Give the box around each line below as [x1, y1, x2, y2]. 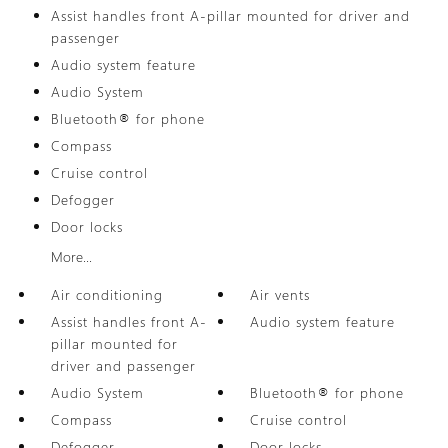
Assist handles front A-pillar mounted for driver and [50, 6, 410, 25]
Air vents [250, 285, 311, 304]
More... [50, 247, 92, 266]
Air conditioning [50, 285, 163, 304]
